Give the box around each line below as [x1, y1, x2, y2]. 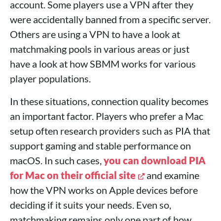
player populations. [10, 73, 91, 84]
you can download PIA [104, 154, 206, 166]
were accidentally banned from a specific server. [10, 13, 211, 25]
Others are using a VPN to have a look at [10, 28, 180, 40]
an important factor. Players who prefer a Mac [10, 110, 203, 122]
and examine [145, 169, 199, 181]
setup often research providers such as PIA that [10, 125, 210, 137]
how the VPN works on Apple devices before [10, 184, 198, 196]
